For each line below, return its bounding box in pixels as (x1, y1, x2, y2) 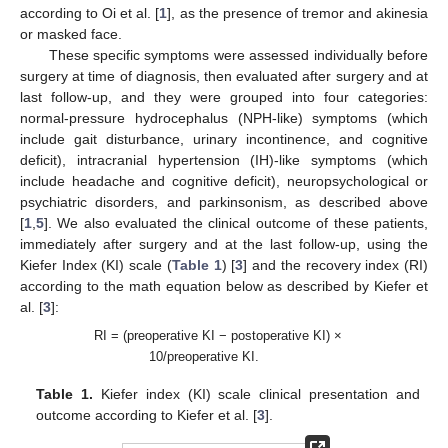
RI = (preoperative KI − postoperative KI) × (94, 328, 343, 344)
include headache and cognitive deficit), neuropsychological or (20, 173, 428, 189)
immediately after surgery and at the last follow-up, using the (20, 236, 428, 252)
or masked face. (20, 26, 122, 42)
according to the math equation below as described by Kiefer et (20, 278, 428, 294)
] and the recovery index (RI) (243, 257, 429, 273)
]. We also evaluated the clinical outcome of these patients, (44, 215, 428, 231)
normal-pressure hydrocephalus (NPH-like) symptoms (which (20, 110, 428, 126)
